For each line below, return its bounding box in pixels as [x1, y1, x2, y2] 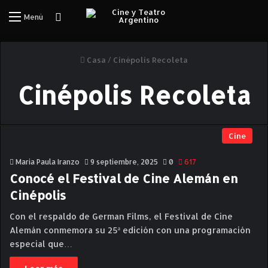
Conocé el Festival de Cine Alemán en [10, 170, 238, 186]
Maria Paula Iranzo [16, 157, 80, 166]
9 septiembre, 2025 [90, 157, 158, 166]
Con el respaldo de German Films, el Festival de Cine [10, 211, 233, 221]
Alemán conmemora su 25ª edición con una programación [10, 225, 251, 235]
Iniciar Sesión [64, 10, 124, 23]
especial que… [10, 239, 72, 249]
